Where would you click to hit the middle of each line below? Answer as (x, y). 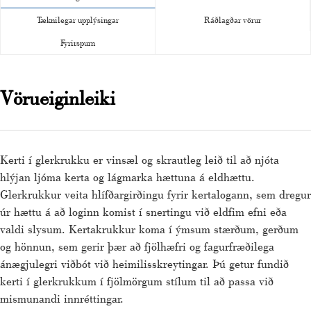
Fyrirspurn (78, 42)
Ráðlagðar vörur (233, 19)
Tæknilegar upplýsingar (78, 19)
